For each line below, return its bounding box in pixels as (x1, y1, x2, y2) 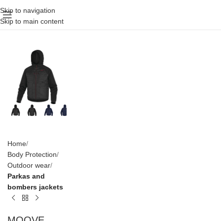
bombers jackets (7, 183, 63, 191)
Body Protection (7, 150, 57, 158)
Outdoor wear (7, 161, 50, 169)
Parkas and (7, 172, 45, 180)
